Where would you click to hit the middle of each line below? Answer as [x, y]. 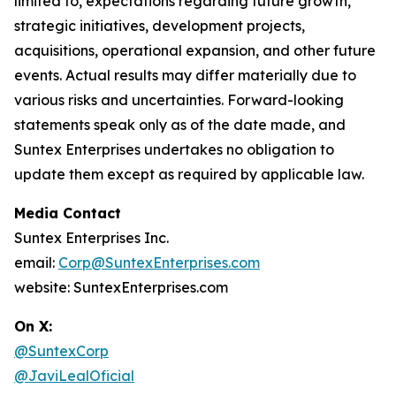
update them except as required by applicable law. [189, 174]
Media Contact [68, 213]
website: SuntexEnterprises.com [121, 287]
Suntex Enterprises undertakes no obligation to [174, 149]
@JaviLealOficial [74, 376]
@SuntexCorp [61, 351]
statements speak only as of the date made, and [180, 125]
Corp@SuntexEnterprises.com [159, 263]
